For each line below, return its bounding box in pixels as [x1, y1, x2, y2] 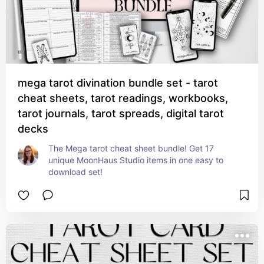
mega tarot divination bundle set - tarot [18, 77, 218, 89]
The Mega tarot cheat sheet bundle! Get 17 [48, 143, 214, 153]
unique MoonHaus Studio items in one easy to [48, 155, 223, 165]
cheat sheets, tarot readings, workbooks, [18, 92, 228, 104]
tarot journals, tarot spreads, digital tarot [18, 107, 224, 120]
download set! [48, 167, 103, 177]
